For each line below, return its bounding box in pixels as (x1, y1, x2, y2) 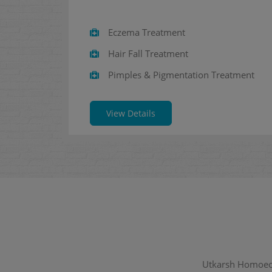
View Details (106, 107, 155, 119)
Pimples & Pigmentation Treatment (99, 68, 254, 81)
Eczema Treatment (99, 25, 185, 38)
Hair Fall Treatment (99, 47, 188, 59)
